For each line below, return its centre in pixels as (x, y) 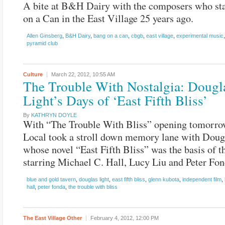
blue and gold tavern (51, 179)
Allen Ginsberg (44, 36)
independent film (202, 179)
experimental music (200, 36)
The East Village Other (52, 218)
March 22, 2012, (72, 74)
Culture (33, 74)
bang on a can (111, 36)
